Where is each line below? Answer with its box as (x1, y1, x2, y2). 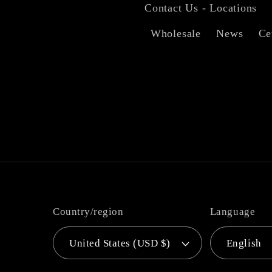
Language (209, 206, 256, 218)
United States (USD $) (69, 237, 171, 249)
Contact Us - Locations (144, 2, 257, 15)
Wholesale (150, 27, 201, 40)
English (226, 237, 262, 249)
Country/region (53, 206, 124, 218)
